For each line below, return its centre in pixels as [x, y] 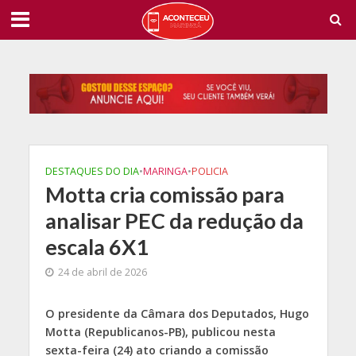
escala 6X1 [97, 247]
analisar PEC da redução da [174, 221]
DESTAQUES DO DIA [92, 172]
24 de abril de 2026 [102, 273]
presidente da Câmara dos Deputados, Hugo [182, 314]
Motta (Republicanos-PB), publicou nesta [160, 332]
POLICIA [209, 172]
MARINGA [165, 172]
